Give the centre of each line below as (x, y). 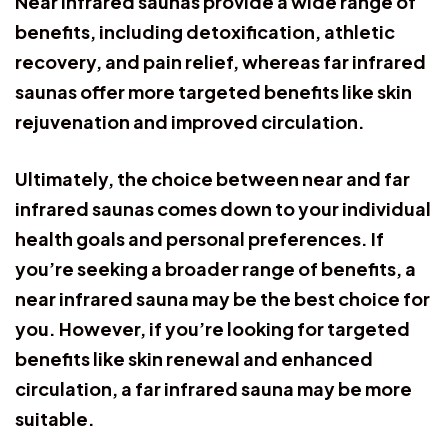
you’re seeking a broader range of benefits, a (215, 268)
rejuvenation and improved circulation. (190, 121)
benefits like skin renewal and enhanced (194, 358)
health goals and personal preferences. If (199, 238)
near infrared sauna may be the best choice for (222, 298)
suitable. (55, 418)
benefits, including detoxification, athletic (205, 31)
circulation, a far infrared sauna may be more (213, 388)
